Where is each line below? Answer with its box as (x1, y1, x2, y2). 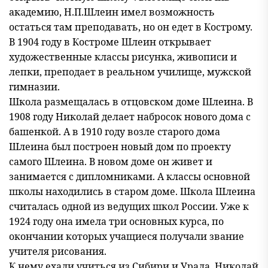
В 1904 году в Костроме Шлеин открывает (9, 35, 211, 48)
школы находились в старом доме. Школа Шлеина (9, 185, 255, 198)
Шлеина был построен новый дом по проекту (9, 140, 231, 153)
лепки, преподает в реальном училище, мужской (9, 65, 251, 78)
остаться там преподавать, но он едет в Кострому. (9, 20, 252, 33)
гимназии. (9, 80, 60, 93)
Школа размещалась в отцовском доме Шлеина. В (9, 95, 253, 108)
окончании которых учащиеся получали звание (9, 230, 244, 243)
